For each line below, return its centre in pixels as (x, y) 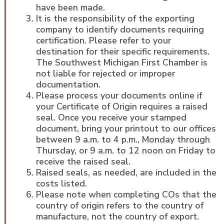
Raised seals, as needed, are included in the (126, 173)
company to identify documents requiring (120, 30)
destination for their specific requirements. (122, 52)
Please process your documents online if (119, 96)
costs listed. (61, 184)
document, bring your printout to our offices (126, 129)
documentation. (68, 85)
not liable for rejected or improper (105, 74)
